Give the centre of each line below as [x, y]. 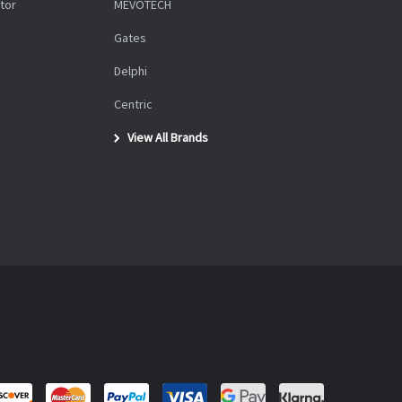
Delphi [131, 71]
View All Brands [166, 138]
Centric [133, 105]
